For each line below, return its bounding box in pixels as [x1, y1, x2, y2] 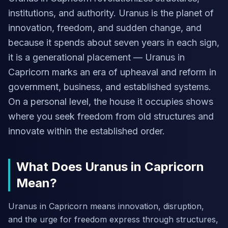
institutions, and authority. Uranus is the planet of [8, 8, 214, 18]
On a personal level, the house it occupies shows [8, 96, 213, 107]
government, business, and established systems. [8, 81, 211, 92]
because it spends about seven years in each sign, [8, 37, 219, 48]
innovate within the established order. [8, 126, 165, 136]
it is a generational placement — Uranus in [8, 52, 185, 63]
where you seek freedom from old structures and [8, 111, 214, 122]
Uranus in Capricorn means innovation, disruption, [8, 201, 204, 211]
